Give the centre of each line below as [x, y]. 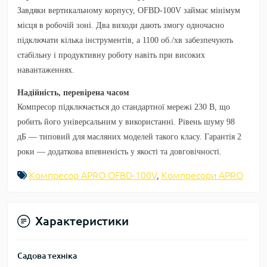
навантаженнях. [46, 70]
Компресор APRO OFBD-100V [93, 175]
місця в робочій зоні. [55, 25]
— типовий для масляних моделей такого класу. [115, 137]
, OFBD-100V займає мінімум [187, 10]
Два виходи [117, 25]
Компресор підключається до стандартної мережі [105, 107]
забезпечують [209, 40]
